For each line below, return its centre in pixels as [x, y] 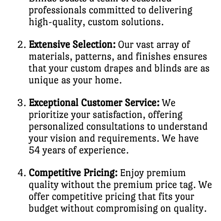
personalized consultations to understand [118, 126]
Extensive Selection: [72, 44]
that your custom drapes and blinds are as [119, 68]
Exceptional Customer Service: [94, 102]
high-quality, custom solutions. [96, 21]
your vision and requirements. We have [114, 138]
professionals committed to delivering [110, 10]
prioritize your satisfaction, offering [106, 114]
